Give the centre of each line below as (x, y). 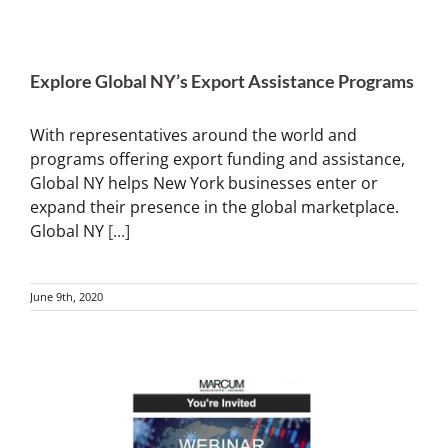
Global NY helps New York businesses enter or (204, 183)
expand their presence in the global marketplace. (214, 207)
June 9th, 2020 (66, 297)
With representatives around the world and (193, 135)
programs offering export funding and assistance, (217, 159)
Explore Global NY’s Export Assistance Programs (222, 81)
